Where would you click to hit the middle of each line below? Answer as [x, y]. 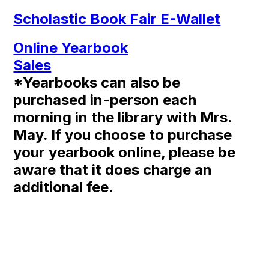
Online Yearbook [71, 48]
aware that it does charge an [113, 170]
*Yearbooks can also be [97, 83]
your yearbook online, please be [125, 152]
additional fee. [64, 187]
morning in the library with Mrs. [123, 117]
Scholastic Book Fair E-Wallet [117, 19]
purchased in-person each [105, 100]
